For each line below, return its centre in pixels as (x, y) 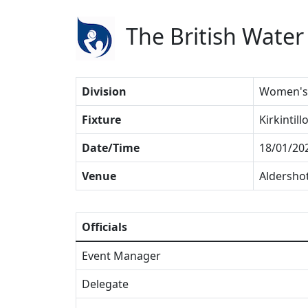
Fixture (101, 120)
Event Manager (121, 256)
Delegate (105, 284)
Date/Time (111, 148)
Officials (104, 227)
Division (104, 91)
